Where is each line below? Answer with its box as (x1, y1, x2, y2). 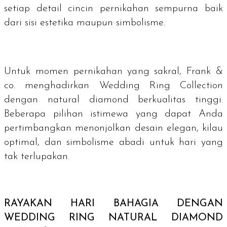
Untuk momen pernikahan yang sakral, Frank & (4, 66, 223, 77)
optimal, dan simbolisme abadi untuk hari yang (4, 137, 223, 148)
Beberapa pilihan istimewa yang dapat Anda (4, 109, 223, 120)
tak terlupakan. (4, 152, 69, 162)
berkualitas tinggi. (128, 95, 223, 105)
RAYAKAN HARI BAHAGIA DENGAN (4, 198, 223, 209)
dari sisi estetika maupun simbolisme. (4, 18, 165, 28)
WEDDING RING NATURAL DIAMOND (4, 212, 223, 223)
